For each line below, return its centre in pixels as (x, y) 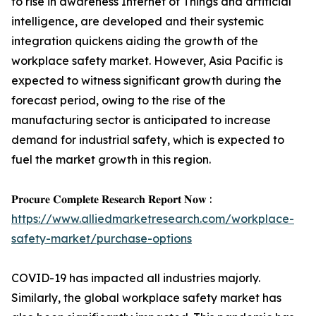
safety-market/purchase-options (102, 238)
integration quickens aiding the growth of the (135, 41)
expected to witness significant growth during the (146, 80)
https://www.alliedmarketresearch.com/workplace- (153, 219)
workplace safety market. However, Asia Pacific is (147, 61)
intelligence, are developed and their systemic (138, 21)
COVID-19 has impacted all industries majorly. (136, 278)
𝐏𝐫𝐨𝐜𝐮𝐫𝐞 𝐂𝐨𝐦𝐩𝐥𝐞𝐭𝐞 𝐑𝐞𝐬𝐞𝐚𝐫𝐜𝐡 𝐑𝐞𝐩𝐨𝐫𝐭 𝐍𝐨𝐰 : (111, 199)
